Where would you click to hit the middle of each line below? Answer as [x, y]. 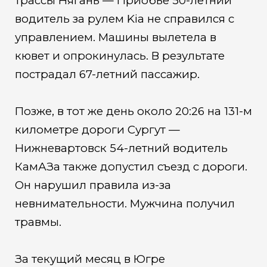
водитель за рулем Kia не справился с [124, 19]
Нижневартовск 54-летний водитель [121, 148]
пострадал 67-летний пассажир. [107, 74]
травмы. [38, 222]
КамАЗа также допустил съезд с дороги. [131, 167]
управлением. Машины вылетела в [115, 38]
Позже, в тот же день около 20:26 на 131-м [133, 111]
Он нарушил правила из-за [93, 185]
